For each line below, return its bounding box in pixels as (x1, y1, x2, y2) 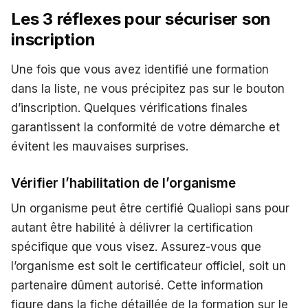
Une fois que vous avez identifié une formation (11, 62, 269, 76)
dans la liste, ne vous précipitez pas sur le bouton (11, 81, 285, 96)
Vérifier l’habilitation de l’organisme (11, 175, 236, 191)
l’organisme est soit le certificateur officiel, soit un (11, 258, 286, 273)
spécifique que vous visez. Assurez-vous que (11, 239, 261, 254)
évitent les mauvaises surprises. (11, 139, 188, 153)
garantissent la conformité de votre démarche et (11, 120, 280, 134)
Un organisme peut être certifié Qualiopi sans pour (11, 201, 289, 215)
